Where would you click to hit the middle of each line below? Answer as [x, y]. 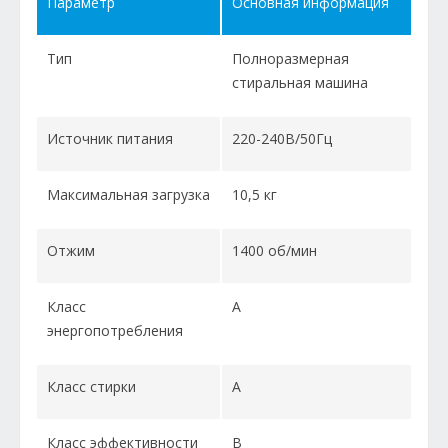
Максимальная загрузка [128, 195]
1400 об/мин [274, 251]
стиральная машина [300, 83]
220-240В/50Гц [282, 139]
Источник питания [110, 139]
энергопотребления [115, 331]
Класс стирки [91, 387]
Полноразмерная [290, 59]
